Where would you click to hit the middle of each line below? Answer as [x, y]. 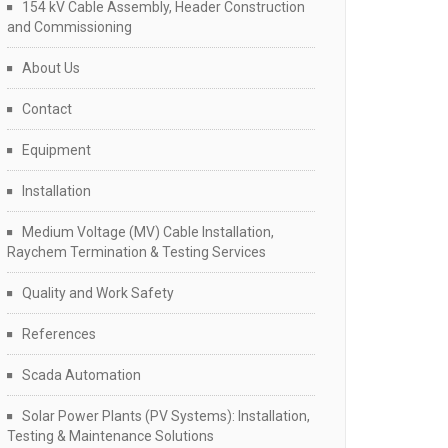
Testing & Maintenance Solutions [110, 436]
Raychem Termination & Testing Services [136, 252]
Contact [47, 109]
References [59, 334]
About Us [51, 68]
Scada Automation [81, 375]
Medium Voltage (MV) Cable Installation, [148, 232]
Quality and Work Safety [98, 293]
